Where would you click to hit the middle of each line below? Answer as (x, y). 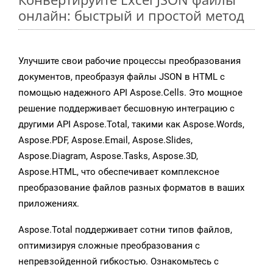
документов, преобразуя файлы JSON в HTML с (122, 77)
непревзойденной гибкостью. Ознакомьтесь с (119, 262)
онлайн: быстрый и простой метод (131, 16)
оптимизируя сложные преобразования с (109, 246)
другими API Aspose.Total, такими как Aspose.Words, (131, 125)
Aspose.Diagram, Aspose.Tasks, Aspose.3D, (108, 156)
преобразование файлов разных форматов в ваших (131, 188)
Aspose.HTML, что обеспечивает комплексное (119, 172)
